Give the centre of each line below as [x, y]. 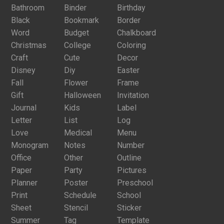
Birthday [131, 8]
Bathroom [28, 8]
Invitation [133, 95]
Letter [21, 120]
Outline [129, 158]
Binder [75, 8]
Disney [23, 70]
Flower [76, 83]
